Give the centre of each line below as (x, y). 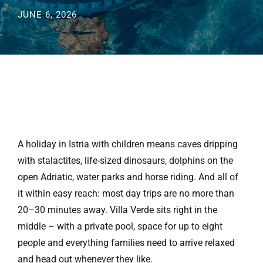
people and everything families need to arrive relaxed (126, 243)
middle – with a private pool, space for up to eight (120, 226)
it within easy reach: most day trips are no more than (126, 193)
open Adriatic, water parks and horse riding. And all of (128, 177)
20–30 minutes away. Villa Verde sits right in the (117, 210)
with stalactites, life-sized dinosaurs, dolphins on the (125, 161)
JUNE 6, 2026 (47, 15)
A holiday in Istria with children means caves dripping (128, 144)
